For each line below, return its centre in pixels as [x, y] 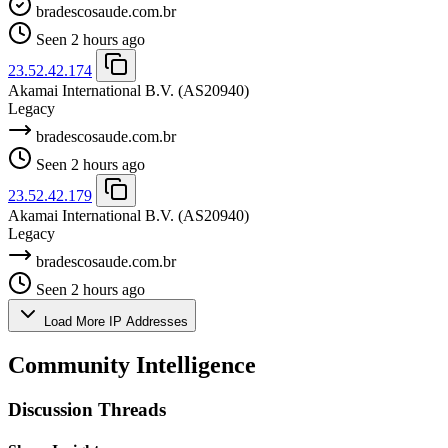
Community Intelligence [132, 364]
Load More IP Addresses [114, 321]
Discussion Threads [87, 409]
